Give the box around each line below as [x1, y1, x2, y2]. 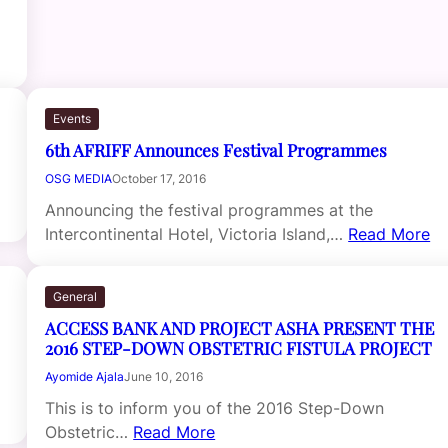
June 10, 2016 [124, 368, 204, 384]
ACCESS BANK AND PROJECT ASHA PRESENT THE [45, 315, 435, 339]
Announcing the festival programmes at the [45, 199, 374, 220]
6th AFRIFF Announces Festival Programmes [45, 137, 388, 161]
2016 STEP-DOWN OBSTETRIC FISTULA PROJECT [45, 335, 433, 359]
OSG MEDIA [45, 170, 113, 186]
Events [53, 110, 92, 126]
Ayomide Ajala [45, 368, 125, 384]
